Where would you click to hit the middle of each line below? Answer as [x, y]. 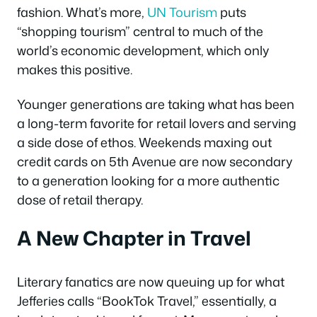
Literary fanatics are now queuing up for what [151, 281]
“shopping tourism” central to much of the [140, 31]
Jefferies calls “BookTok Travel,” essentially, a [147, 300]
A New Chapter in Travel [134, 237]
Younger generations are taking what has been [156, 104]
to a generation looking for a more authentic [148, 181]
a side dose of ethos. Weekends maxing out [144, 143]
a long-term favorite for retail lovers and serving [157, 123]
